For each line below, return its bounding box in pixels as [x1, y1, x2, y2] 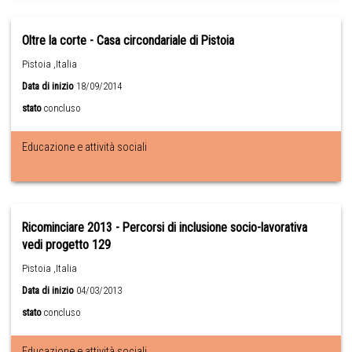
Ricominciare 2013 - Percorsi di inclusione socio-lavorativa [22, 219, 308, 235]
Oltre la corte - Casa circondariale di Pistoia [22, 32, 235, 48]
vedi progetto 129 [22, 236, 112, 252]
